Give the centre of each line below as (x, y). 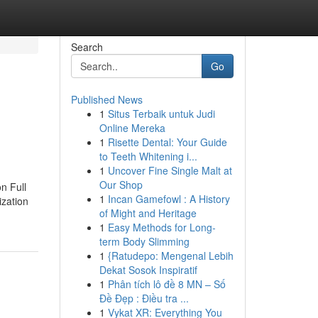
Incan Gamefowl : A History (169, 199)
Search (87, 47)
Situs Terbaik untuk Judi (161, 114)
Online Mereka (132, 128)
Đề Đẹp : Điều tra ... (144, 298)
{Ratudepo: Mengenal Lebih (170, 256)
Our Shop (121, 185)
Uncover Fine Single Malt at (170, 170)
